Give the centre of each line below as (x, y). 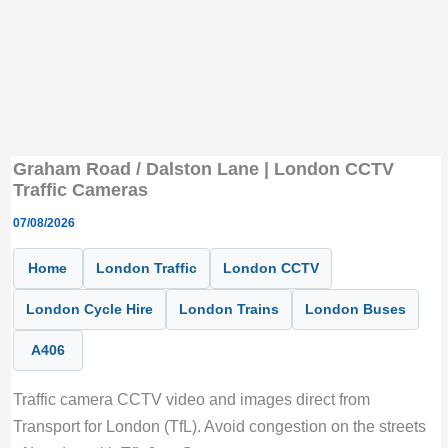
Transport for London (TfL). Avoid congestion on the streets (219, 426)
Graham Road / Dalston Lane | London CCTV (203, 168)
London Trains (228, 309)
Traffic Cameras (80, 189)
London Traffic (146, 268)
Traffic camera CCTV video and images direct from (191, 399)
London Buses (355, 309)
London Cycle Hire (89, 309)
